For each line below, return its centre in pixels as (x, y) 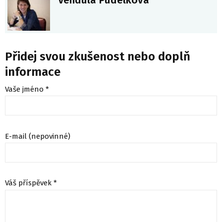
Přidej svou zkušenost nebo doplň (98, 56)
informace (33, 72)
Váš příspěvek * (31, 183)
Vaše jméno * (27, 89)
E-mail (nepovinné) (38, 136)
